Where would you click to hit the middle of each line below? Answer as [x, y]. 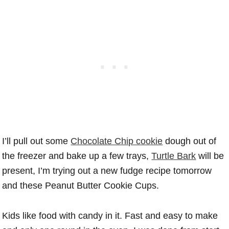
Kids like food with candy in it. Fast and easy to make [110, 216]
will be [210, 156]
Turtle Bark [174, 156]
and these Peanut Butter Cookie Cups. [81, 186]
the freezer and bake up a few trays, [77, 156]
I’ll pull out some [37, 141]
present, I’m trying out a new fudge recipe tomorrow [107, 171]
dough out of [190, 141]
